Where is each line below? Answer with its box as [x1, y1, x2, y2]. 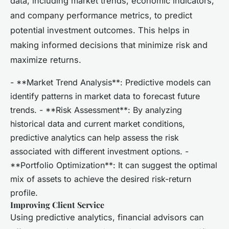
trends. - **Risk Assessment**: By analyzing [10, 104, 182, 115]
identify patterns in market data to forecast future [10, 90, 200, 101]
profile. [10, 187, 38, 198]
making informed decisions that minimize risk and [10, 39, 208, 50]
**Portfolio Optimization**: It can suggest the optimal [10, 159, 217, 170]
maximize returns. [10, 54, 81, 65]
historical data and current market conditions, [10, 118, 185, 129]
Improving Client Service [10, 199, 104, 210]
